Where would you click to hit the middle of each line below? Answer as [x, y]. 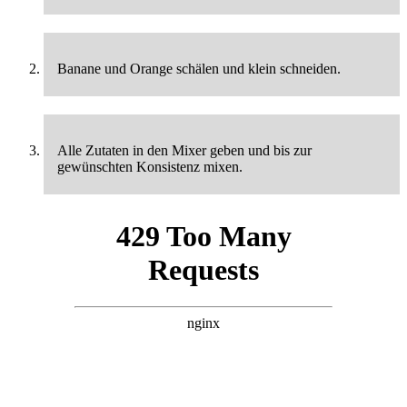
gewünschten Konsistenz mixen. [150, 167]
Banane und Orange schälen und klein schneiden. [199, 69]
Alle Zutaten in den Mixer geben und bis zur [184, 151]
